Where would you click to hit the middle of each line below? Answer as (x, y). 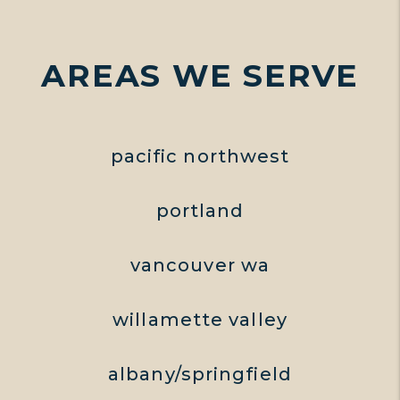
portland (200, 210)
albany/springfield (200, 374)
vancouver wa (200, 265)
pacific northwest (200, 156)
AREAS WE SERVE (200, 75)
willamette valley (200, 319)
